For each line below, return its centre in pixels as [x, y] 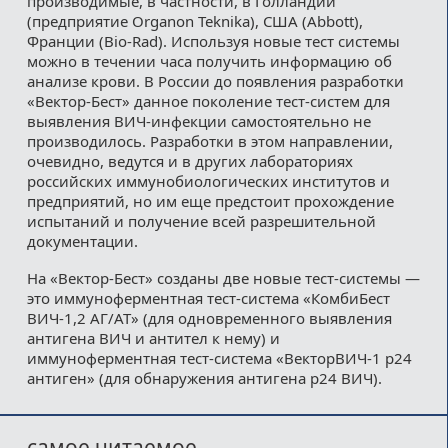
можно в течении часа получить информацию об [209, 60]
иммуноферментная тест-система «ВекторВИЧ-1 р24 [219, 357]
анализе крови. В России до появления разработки [215, 80]
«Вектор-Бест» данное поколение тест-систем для [208, 100]
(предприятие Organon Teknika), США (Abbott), [194, 20]
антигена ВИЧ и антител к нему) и [153, 337]
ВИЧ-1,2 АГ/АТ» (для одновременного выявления [209, 317]
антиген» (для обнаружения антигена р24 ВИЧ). [204, 377]
